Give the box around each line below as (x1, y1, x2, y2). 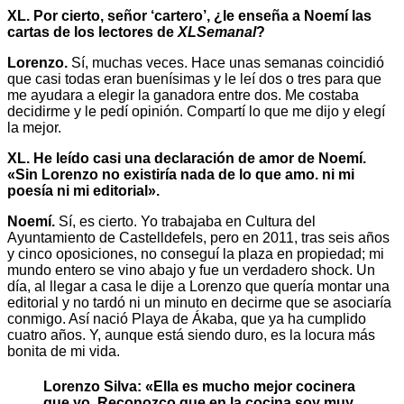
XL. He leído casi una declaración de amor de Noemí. (7, 151, 366, 167)
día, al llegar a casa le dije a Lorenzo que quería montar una (7, 279, 390, 295)
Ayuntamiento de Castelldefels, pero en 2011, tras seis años (7, 230, 390, 246)
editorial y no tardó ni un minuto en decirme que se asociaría (7, 295, 391, 311)
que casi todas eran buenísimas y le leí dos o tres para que (7, 71, 381, 87)
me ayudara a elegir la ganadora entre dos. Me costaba (7, 87, 359, 104)
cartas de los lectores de (7, 24, 178, 41)
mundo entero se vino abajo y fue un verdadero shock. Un (7, 262, 375, 279)
